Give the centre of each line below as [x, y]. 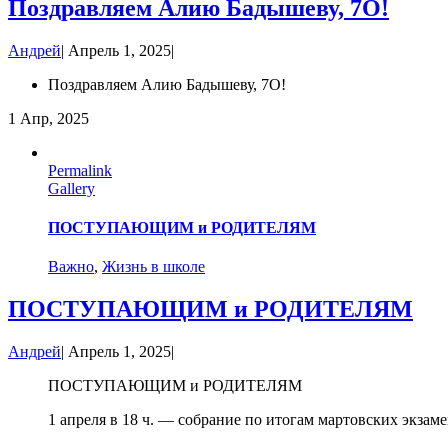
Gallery [71, 188]
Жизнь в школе [153, 267]
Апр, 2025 [54, 118]
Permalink [80, 170]
